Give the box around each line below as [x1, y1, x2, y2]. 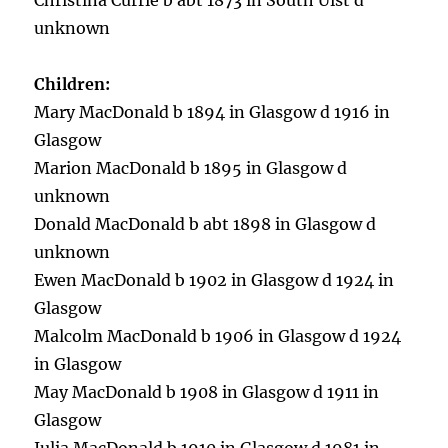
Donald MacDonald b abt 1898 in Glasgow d [34, 214, 377, 234]
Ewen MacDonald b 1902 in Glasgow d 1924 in [34, 270, 395, 290]
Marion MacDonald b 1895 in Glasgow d [34, 158, 348, 178]
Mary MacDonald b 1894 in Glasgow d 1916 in [34, 102, 391, 122]
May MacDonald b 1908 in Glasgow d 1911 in [34, 382, 380, 402]
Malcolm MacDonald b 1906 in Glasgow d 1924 [34, 326, 402, 346]
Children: [34, 74, 115, 94]
